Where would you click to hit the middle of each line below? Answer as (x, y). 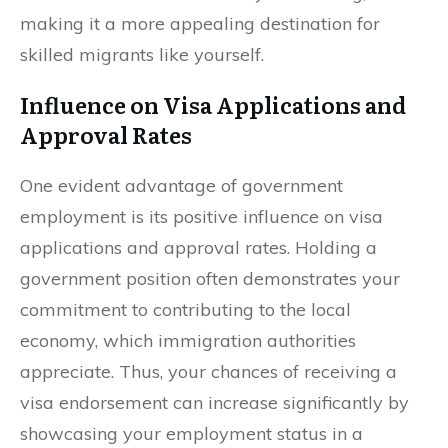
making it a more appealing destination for (200, 23)
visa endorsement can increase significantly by (214, 402)
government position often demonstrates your (210, 278)
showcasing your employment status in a (191, 433)
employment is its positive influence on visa (201, 216)
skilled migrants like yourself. (142, 54)
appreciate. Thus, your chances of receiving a (208, 371)
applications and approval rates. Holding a (198, 247)
